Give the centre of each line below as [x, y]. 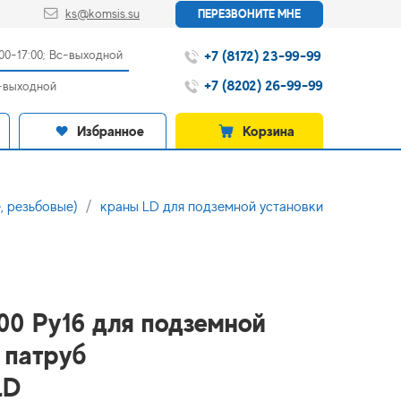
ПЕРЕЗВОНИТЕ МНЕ [249, 14]
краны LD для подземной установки [212, 207]
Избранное [111, 131]
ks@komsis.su [102, 13]
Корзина [269, 131]
